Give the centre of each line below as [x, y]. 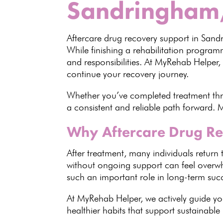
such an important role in [117, 177]
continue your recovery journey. [128, 74]
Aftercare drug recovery [112, 38]
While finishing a [100, 50]
